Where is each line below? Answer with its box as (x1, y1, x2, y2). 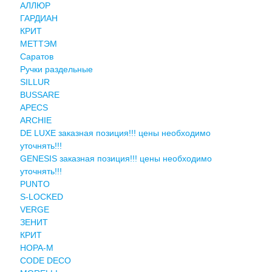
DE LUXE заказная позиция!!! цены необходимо (19, 127, 211, 138)
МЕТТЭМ (19, 38, 57, 49)
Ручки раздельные (19, 64, 93, 74)
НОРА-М (19, 242, 53, 253)
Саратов (19, 51, 53, 61)
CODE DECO (19, 255, 71, 265)
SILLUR (19, 76, 50, 87)
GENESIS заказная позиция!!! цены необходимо (19, 153, 212, 163)
